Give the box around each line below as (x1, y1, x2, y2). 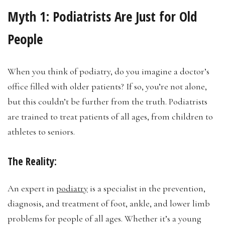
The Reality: (8, 154, 57, 168)
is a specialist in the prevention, (88, 182, 205, 194)
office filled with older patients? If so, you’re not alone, (8, 80, 207, 92)
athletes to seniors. (8, 126, 75, 137)
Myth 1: (8, 7, 49, 26)
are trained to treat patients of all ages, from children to (8, 110, 213, 122)
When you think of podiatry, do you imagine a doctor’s (8, 65, 209, 77)
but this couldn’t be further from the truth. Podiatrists (8, 95, 207, 107)
